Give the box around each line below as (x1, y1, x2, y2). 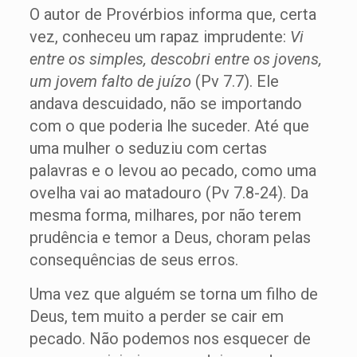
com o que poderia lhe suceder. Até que (29, 116, 309, 136)
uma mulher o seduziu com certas (29, 139, 267, 159)
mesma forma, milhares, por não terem (29, 206, 301, 226)
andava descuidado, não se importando (29, 94, 302, 114)
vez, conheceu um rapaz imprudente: (29, 27, 286, 47)
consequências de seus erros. (29, 250, 238, 270)
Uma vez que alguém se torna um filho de (29, 284, 318, 304)
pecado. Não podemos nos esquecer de (29, 329, 311, 349)
